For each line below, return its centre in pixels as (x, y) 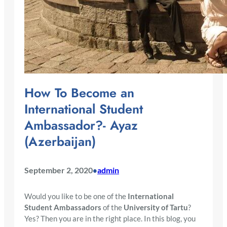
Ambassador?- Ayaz (81, 125)
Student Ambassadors (63, 207)
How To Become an (79, 92)
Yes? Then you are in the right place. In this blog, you (110, 218)
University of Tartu (156, 207)
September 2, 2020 (59, 170)
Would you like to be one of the (76, 196)
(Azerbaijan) (60, 141)
